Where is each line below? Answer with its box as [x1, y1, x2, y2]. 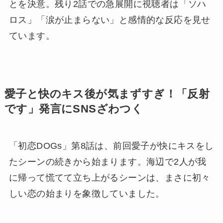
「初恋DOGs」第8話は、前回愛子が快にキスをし [8, 140, 214, 151]
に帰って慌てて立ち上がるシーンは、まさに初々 [8, 172, 211, 183]
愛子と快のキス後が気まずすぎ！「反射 [4, 88, 210, 100]
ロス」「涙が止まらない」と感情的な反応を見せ [8, 14, 211, 25]
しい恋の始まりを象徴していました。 [8, 188, 165, 199]
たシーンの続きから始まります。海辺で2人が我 [8, 156, 207, 167]
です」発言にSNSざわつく [4, 103, 143, 115]
